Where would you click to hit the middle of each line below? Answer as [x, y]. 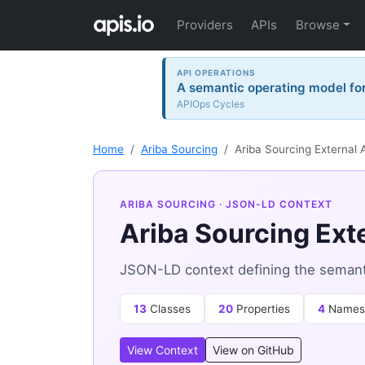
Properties [262, 309]
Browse [317, 25]
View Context [163, 350]
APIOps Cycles [211, 103]
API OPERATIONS [217, 72]
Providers [205, 25]
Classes [169, 309]
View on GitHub [253, 350]
